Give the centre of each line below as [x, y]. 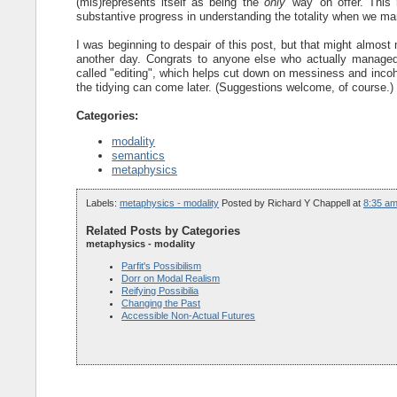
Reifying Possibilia [160, 291]
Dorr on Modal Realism [171, 279]
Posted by [245, 202]
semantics [139, 155]
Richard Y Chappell [309, 202]
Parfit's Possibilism [162, 266]
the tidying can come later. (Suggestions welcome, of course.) [235, 87]
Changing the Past [161, 304]
